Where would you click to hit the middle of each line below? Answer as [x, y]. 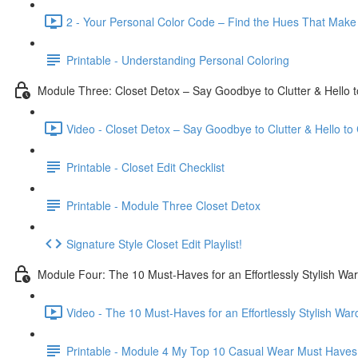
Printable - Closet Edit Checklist [145, 167]
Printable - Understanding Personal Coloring [178, 60]
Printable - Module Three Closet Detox [163, 205]
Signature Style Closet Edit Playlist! [154, 243]
